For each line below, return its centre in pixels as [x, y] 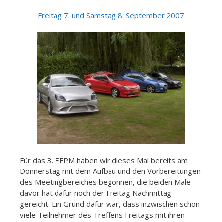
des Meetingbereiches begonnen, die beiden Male [105, 182]
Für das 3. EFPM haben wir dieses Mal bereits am [104, 160]
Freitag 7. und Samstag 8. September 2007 [111, 16]
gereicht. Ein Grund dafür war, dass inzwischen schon [110, 204]
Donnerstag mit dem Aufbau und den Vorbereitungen [110, 171]
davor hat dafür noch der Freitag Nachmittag [96, 193]
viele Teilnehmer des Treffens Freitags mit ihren [102, 215]
